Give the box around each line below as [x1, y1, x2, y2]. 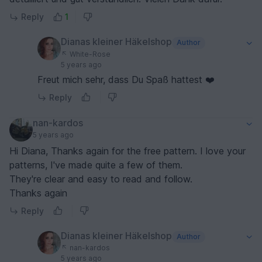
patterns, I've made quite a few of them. [9, 158, 185, 171]
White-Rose [68, 49, 111, 58]
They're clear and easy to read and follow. [9, 173, 195, 185]
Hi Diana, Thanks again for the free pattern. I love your [9, 144, 246, 157]
